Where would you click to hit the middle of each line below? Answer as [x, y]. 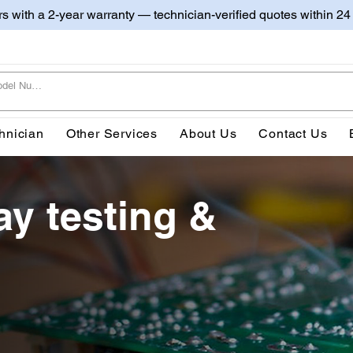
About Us [208, 133]
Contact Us [293, 133]
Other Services [112, 133]
